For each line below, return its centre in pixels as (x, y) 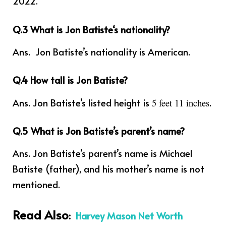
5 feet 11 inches (181, 102)
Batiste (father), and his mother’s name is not (108, 169)
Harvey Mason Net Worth (129, 215)
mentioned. (36, 184)
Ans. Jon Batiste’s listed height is (82, 102)
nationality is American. (139, 52)
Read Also (41, 214)
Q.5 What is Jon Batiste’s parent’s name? (99, 130)
